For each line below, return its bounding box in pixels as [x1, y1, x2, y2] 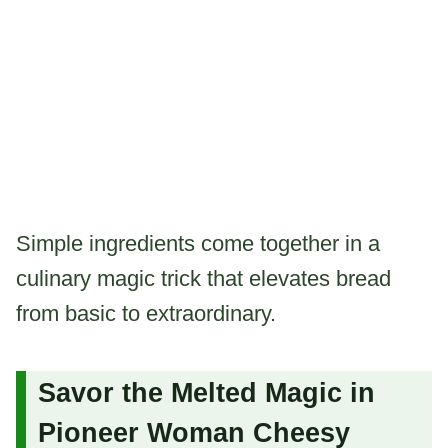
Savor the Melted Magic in [38, 378, 375, 409]
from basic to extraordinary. [16, 300, 276, 326]
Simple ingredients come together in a [16, 230, 380, 256]
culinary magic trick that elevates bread [16, 265, 391, 291]
